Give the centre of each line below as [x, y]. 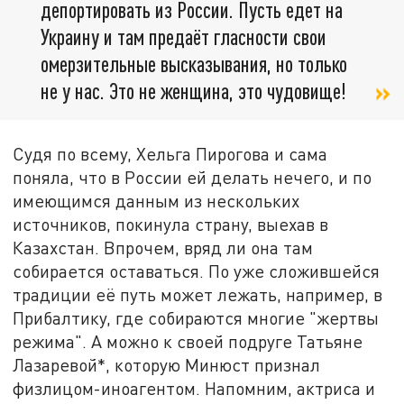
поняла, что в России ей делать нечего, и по [193, 177]
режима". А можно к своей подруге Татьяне [188, 341]
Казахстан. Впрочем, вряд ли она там [163, 247]
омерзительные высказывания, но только [194, 63]
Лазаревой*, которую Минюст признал [167, 364]
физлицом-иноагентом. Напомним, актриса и [194, 388]
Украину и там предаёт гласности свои [184, 36]
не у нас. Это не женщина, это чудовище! [193, 90]
